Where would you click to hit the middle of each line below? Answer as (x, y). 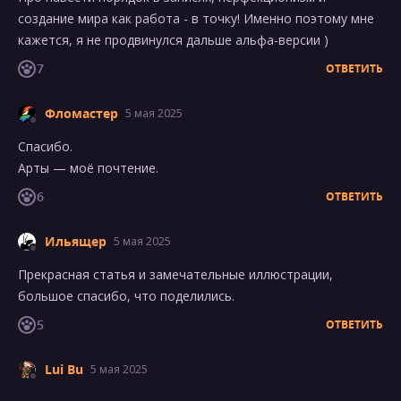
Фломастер (81, 113)
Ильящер (76, 241)
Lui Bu (64, 369)
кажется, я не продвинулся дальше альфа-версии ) (173, 40)
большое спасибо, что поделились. (126, 296)
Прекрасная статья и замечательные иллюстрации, (175, 274)
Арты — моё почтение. (88, 168)
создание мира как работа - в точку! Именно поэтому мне (196, 18)
